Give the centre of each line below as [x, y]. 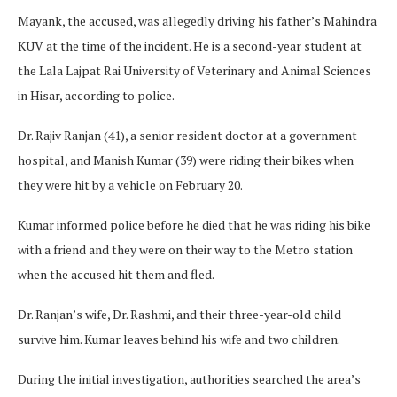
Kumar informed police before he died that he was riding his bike [194, 225]
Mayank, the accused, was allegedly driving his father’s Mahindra [197, 21]
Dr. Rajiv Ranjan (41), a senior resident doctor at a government [187, 136]
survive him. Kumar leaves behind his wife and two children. [179, 339]
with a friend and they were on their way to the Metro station [185, 250]
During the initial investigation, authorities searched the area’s [189, 379]
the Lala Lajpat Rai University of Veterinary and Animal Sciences [195, 71]
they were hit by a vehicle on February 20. [130, 185]
